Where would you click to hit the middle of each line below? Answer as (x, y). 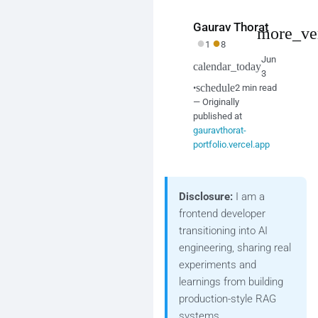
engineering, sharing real (235, 248)
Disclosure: (206, 197)
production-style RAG (227, 299)
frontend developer (222, 214)
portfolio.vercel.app (231, 144)
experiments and (218, 265)
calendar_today (227, 66)
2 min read (256, 88)
